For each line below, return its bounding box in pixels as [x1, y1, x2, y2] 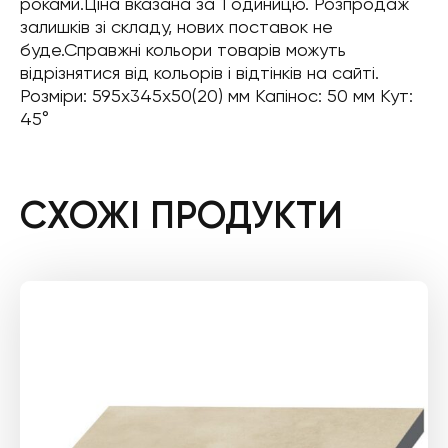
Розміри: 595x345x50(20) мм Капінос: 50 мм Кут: [20, 85, 413, 106]
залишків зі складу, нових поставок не [20, 16, 333, 37]
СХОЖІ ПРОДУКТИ [20, 192, 343, 238]
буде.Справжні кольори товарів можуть [20, 39, 346, 60]
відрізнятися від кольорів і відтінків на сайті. [20, 62, 379, 83]
